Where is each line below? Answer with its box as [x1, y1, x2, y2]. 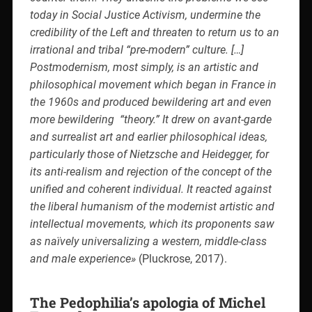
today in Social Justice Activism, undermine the [29, 8, 260, 22]
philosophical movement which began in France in [29, 77, 276, 91]
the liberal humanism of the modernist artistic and [29, 199, 274, 213]
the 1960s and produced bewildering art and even [29, 95, 272, 109]
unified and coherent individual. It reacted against [29, 182, 272, 196]
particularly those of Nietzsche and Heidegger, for [29, 147, 269, 161]
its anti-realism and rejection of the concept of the [29, 164, 272, 178]
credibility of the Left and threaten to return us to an [29, 25, 279, 39]
